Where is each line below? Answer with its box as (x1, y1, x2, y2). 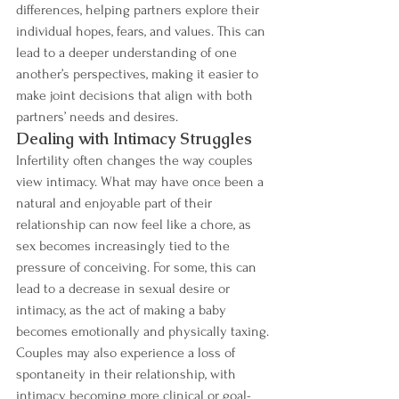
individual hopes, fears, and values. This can (16, 22, 269, 39)
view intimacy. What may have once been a (16, 173, 267, 190)
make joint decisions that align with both (16, 86, 256, 103)
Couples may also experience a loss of (16, 344, 239, 361)
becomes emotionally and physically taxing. (16, 322, 269, 339)
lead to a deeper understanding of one (16, 44, 240, 61)
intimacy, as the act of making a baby (16, 301, 230, 318)
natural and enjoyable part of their (16, 194, 216, 211)
